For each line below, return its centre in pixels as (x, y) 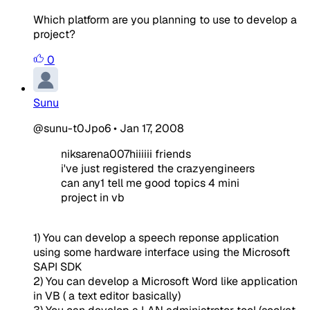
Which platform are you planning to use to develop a (165, 19)
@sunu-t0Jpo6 (72, 128)
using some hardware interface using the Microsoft (162, 252)
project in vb (93, 197)
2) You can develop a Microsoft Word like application (165, 281)
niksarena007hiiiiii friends (126, 154)
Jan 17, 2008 (152, 128)
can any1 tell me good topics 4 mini (150, 183)
